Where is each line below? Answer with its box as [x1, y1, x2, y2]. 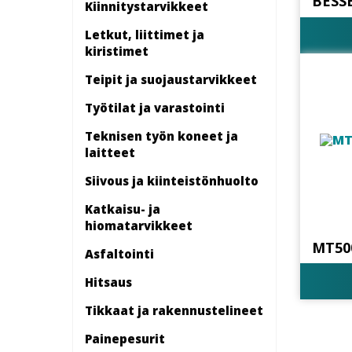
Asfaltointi [85, 245, 154, 262]
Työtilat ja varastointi [85, 99, 225, 115]
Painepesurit [85, 330, 165, 346]
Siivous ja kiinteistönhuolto [85, 172, 258, 189]
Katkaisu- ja [85, 200, 160, 217]
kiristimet [85, 42, 148, 59]
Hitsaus [85, 273, 132, 290]
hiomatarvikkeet [85, 217, 192, 233]
